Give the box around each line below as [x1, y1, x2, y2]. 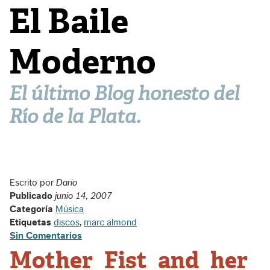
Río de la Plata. [9, 104, 140, 129]
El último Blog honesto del [9, 81, 239, 106]
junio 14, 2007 [55, 191, 112, 201]
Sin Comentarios [10, 231, 82, 240]
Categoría [10, 204, 55, 214]
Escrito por [10, 178, 56, 187]
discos [54, 218, 80, 227]
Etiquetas [10, 218, 54, 227]
